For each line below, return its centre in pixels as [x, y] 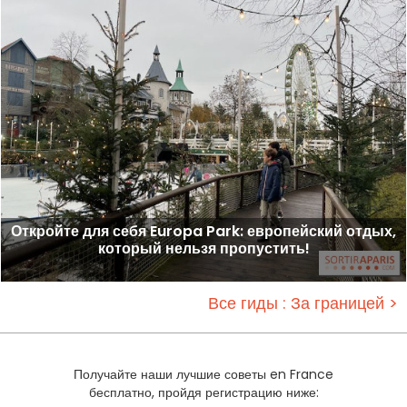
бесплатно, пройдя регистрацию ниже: [203, 392]
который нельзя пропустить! [203, 248]
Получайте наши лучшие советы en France [203, 374]
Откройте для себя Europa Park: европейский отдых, [203, 231]
